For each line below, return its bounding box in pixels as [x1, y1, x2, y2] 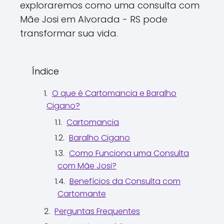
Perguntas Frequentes [54, 205, 140, 217]
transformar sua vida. [20, 26, 118, 39]
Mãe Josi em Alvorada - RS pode [20, 12, 167, 25]
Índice [32, 64, 59, 77]
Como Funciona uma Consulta [69, 147, 189, 159]
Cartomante [57, 187, 106, 199]
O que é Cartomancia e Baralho [52, 87, 176, 99]
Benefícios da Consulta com [69, 175, 180, 187]
